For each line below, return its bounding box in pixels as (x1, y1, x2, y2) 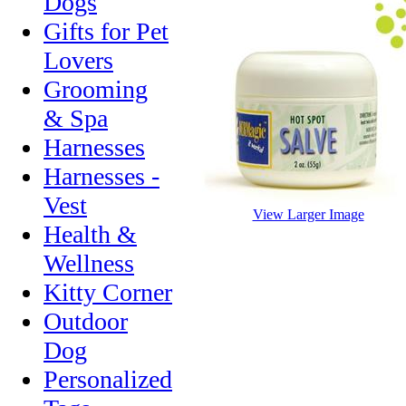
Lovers (43, 46, 113, 74)
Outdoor (43, 307, 128, 335)
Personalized (43, 365, 172, 393)
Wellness (43, 249, 134, 277)
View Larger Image (252, 206, 364, 222)
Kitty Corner (43, 278, 172, 306)
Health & (43, 220, 137, 248)
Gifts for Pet (43, 17, 169, 45)
